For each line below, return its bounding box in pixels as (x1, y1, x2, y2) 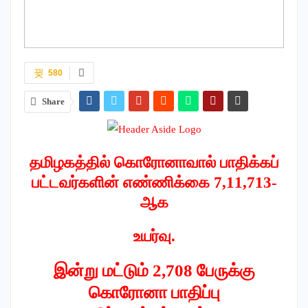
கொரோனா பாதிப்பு (88, 283, 220, 302)
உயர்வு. (133, 227, 175, 245)
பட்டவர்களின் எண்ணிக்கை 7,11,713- (31, 173, 277, 191)
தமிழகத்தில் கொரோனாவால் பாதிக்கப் (29, 153, 279, 171)
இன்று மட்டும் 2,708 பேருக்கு (53, 261, 255, 280)
